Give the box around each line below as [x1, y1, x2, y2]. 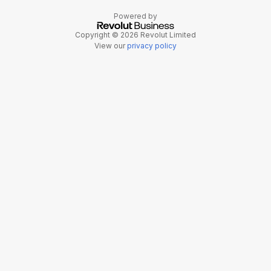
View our [94, 41, 127, 51]
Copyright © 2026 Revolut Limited [75, 30, 196, 40]
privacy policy [127, 41, 177, 51]
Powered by [114, 11, 157, 21]
